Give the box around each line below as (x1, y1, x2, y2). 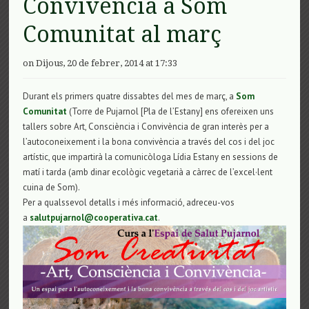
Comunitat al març (23, 21, 222, 48)
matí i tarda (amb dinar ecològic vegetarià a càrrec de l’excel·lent (23, 166, 273, 178)
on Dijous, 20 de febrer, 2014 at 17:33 (23, 57, 178, 68)
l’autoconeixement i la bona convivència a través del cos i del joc (23, 135, 275, 148)
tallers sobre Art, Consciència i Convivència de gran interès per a (23, 120, 270, 132)
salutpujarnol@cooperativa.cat (30, 211, 159, 223)
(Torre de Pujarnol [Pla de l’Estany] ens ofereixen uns (67, 105, 275, 117)
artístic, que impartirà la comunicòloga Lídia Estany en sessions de (23, 150, 279, 163)
